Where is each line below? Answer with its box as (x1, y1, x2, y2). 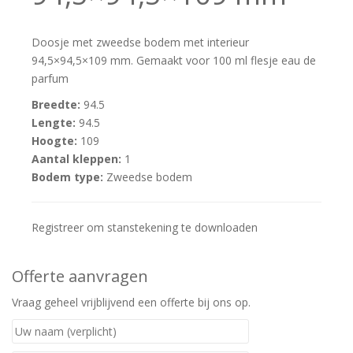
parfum (32, 70, 69, 86)
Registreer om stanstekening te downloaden (32, 219, 258, 235)
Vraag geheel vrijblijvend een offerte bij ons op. (12, 294, 251, 310)
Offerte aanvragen (12, 265, 148, 287)
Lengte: (32, 114, 76, 130)
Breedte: (32, 96, 80, 112)
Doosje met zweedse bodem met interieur (32, 34, 249, 50)
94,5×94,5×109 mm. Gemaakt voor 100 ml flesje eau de (32, 52, 316, 68)
